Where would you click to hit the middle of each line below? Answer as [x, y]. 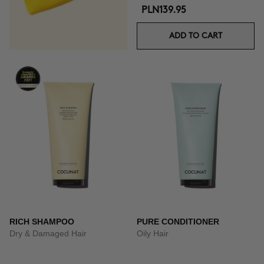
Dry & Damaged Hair [48, 233]
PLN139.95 [164, 10]
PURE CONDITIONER [178, 222]
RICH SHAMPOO [42, 222]
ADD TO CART [196, 36]
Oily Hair [153, 233]
